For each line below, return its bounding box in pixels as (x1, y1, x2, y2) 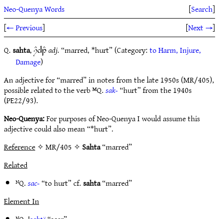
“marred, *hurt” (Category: (59, 43, 150, 57)
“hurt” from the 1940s (118, 83, 192, 97)
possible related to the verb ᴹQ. (4, 83, 106, 97)
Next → (188, 21, 213, 34)
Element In (4, 194, 39, 208)
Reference (4, 140, 35, 153)
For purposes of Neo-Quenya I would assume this (44, 111, 200, 125)
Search (191, 2, 213, 16)
